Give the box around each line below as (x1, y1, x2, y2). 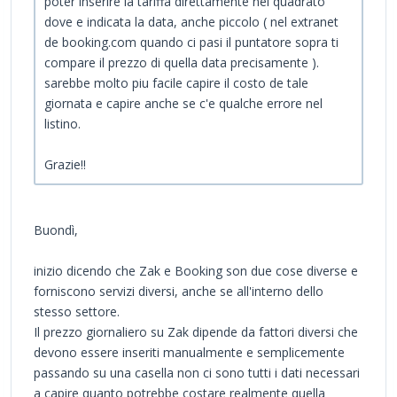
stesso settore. (34, 302, 120, 320)
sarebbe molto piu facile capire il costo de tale (44, 74, 308, 91)
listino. (44, 114, 81, 132)
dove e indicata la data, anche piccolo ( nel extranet (44, 12, 339, 30)
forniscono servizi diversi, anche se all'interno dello (34, 282, 323, 300)
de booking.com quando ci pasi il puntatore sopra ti (44, 33, 339, 51)
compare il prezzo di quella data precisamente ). (44, 53, 319, 71)
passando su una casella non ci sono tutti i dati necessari (34, 363, 360, 381)
